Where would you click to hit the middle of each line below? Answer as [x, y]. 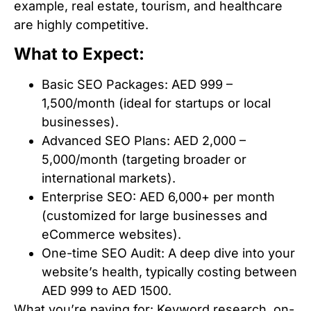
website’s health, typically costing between [169, 271]
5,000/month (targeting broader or [144, 159]
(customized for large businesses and [154, 215]
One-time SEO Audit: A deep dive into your [168, 253]
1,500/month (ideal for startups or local [156, 103]
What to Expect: [79, 53]
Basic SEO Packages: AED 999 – [137, 84]
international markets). [109, 178]
